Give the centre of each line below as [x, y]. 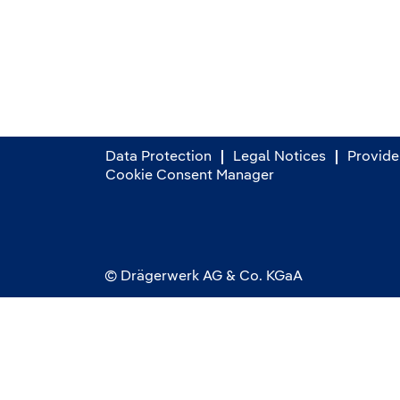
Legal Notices [279, 157]
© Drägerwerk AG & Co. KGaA [204, 277]
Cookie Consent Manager [190, 176]
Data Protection [158, 157]
